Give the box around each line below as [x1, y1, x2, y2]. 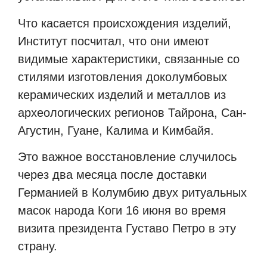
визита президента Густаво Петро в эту [18, 222, 236, 235]
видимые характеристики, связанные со [18, 52, 240, 66]
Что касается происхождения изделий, [18, 16, 231, 30]
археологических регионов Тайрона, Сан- [18, 105, 247, 119]
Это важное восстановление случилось [18, 150, 237, 164]
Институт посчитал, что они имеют [18, 34, 209, 48]
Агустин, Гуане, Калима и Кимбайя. [18, 123, 214, 137]
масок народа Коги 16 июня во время [18, 204, 226, 218]
